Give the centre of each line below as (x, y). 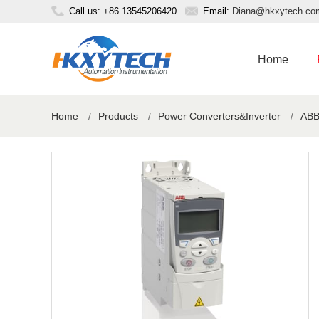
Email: (218, 11)
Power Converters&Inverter (219, 116)
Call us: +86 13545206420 (123, 11)
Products (118, 116)
